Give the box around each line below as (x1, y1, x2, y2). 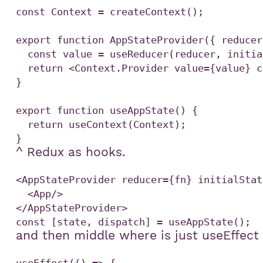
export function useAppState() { (16, 104, 198, 117)
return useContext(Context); (16, 119, 28, 131)
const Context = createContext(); (16, 6, 204, 18)
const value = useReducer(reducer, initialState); (16, 48, 28, 60)
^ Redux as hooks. (16, 145, 126, 160)
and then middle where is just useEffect (16, 228, 259, 243)
